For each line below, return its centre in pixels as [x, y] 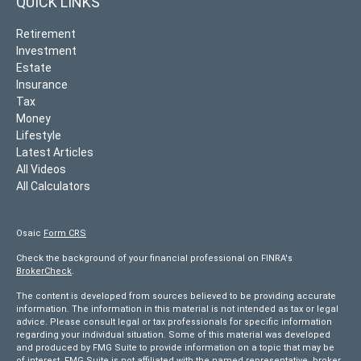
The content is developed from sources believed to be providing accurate [176, 296]
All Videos [41, 169]
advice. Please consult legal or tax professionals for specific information [174, 322]
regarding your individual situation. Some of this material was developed [173, 334]
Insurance [42, 84]
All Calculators [53, 186]
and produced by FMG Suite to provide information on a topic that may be [175, 347]
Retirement [46, 33]
